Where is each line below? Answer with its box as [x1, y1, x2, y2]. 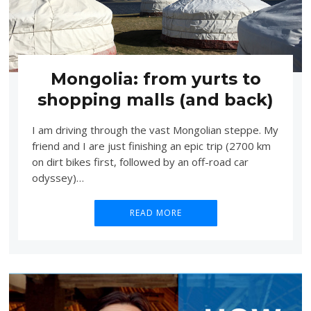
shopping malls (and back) [37, 89, 274, 110]
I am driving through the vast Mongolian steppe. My [31, 122, 278, 137]
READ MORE [129, 206, 182, 219]
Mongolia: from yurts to [50, 68, 261, 89]
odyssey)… [31, 170, 84, 185]
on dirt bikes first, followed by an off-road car [31, 154, 249, 169]
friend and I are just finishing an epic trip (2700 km [31, 138, 271, 153]
